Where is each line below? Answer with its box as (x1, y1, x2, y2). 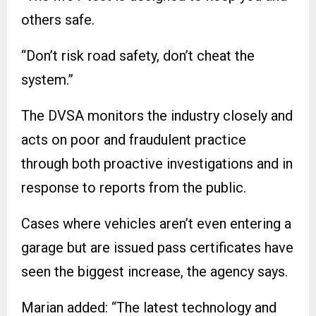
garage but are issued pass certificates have (21, 239, 293, 257)
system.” (21, 71, 73, 89)
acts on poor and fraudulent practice (21, 131, 246, 149)
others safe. (21, 11, 95, 29)
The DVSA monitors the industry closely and (21, 107, 293, 125)
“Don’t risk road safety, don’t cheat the (21, 47, 255, 65)
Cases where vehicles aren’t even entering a (21, 215, 291, 233)
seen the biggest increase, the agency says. (21, 263, 288, 281)
